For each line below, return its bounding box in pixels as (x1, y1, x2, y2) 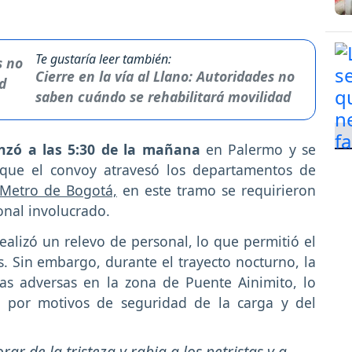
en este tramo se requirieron (117, 180, 316, 200)
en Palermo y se (200, 139, 316, 159)
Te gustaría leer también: (35, 49, 171, 68)
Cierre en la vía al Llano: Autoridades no (35, 66, 295, 86)
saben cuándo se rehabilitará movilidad (35, 86, 291, 106)
